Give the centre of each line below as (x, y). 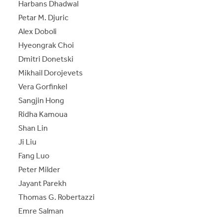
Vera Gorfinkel (43, 86)
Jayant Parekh (43, 183)
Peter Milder (39, 169)
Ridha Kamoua (43, 114)
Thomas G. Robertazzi (57, 197)
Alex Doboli (38, 31)
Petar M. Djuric (44, 17)
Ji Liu (28, 142)
